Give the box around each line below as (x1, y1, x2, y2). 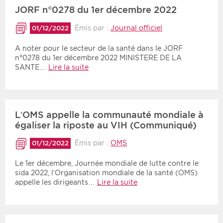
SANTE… (15, 63, 48, 71)
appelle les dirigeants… (15, 178, 97, 186)
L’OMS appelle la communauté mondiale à (15, 109, 204, 120)
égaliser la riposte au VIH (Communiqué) (15, 119, 197, 130)
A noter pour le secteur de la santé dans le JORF (15, 44, 183, 52)
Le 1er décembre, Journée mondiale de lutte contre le (15, 159, 199, 167)
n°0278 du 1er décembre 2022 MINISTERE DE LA (15, 53, 182, 62)
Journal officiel (111, 24, 163, 32)
